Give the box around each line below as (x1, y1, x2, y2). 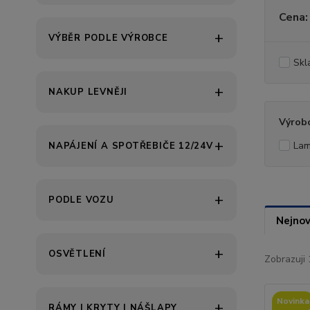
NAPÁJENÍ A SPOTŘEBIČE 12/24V (48, 140, 213, 152)
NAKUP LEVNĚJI (48, 86, 128, 98)
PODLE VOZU (48, 194, 114, 206)
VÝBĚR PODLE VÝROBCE (48, 32, 168, 44)
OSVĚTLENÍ (48, 248, 107, 260)
